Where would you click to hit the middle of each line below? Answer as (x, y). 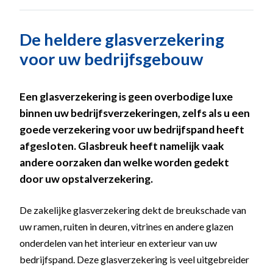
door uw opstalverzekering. (86, 179)
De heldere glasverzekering (122, 39)
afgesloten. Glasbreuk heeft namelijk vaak (122, 146)
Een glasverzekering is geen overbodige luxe (126, 96)
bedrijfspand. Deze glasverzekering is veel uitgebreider (134, 259)
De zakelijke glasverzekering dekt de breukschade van (133, 210)
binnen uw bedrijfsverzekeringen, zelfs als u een (135, 113)
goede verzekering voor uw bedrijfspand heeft (132, 129)
